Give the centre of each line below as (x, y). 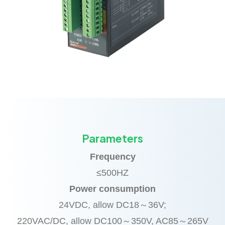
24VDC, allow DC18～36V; (113, 205)
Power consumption (113, 189)
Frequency (113, 156)
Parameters (113, 138)
